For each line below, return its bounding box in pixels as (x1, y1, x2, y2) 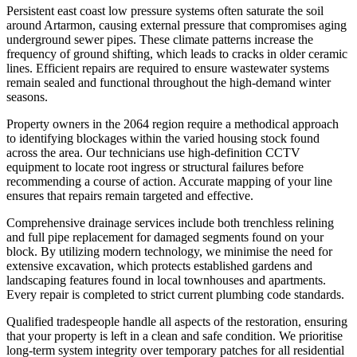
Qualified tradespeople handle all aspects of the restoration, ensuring (6, 314, 347, 328)
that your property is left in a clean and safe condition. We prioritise (6, 328, 343, 343)
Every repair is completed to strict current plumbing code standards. (6, 287, 344, 301)
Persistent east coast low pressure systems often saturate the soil (6, 3, 324, 18)
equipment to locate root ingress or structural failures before (6, 159, 304, 174)
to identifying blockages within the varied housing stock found (6, 131, 320, 145)
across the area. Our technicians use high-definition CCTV (6, 145, 300, 159)
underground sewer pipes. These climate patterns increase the (6, 32, 313, 46)
